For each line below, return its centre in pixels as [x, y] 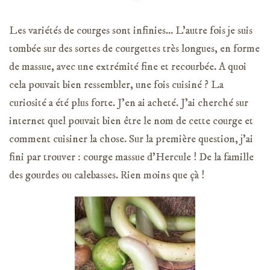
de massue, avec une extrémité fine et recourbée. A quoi [128, 67]
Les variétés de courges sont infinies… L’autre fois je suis [131, 30]
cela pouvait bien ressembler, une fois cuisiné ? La [116, 85]
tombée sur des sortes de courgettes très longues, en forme [134, 49]
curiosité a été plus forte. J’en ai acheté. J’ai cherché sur [129, 103]
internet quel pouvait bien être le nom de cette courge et [131, 121]
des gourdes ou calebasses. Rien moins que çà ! [107, 175]
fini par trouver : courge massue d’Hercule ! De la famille [131, 157]
